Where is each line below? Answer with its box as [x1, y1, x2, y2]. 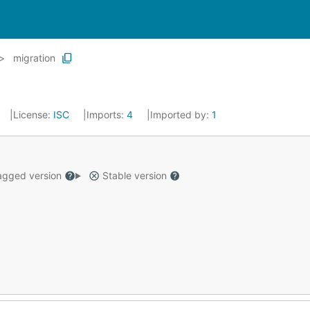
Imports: [86, 109, 127, 120]
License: [13, 109, 53, 120]
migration [13, 52, 55, 64]
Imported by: [150, 109, 212, 120]
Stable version [99, 170, 170, 181]
